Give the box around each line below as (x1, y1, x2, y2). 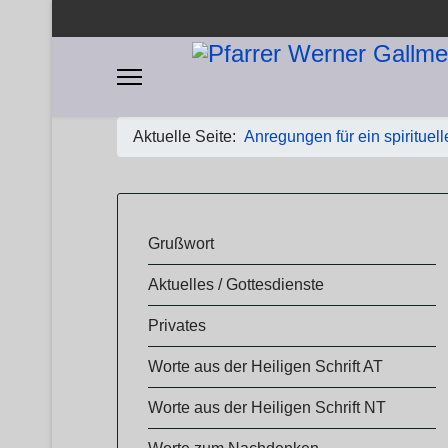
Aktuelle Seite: (133, 128, 244, 145)
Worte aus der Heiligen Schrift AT (148, 358, 383, 375)
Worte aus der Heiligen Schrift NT (148, 399, 386, 416)
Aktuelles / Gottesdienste (148, 276, 324, 293)
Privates (148, 317, 206, 334)
